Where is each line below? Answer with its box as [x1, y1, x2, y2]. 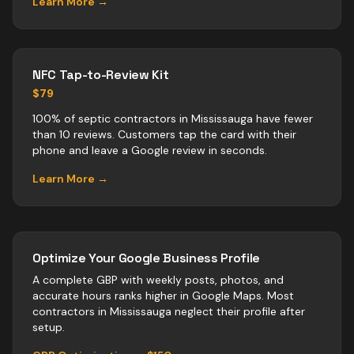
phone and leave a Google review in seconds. [32, 143, 267, 157]
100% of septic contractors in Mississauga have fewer [32, 111, 313, 126]
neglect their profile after [171, 304, 305, 318]
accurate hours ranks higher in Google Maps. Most [32, 288, 294, 303]
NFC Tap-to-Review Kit [32, 66, 169, 83]
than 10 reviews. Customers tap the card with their [32, 127, 296, 141]
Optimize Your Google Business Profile [32, 250, 261, 266]
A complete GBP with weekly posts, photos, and [32, 273, 284, 287]
